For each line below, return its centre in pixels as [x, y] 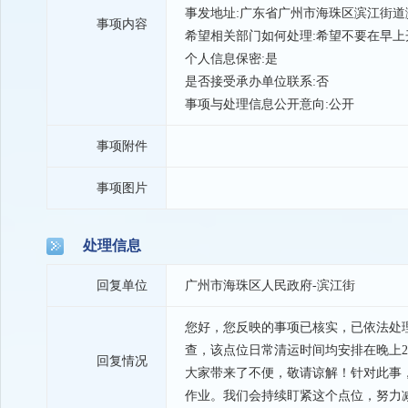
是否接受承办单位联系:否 [257, 82]
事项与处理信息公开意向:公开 [270, 104]
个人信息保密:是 [231, 59]
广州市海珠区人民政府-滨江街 [270, 286]
